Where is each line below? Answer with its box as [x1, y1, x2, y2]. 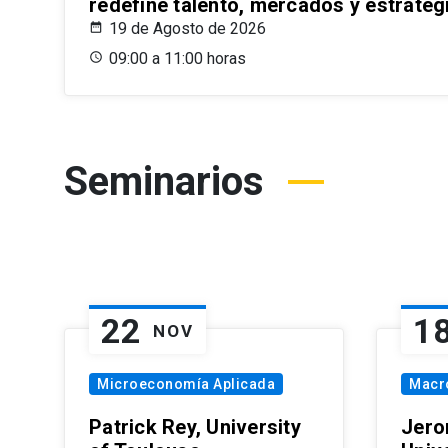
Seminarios [64, 158, 264, 206]
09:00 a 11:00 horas [109, 49, 246, 69]
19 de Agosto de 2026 [109, 19, 266, 39]
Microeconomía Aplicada [97, 376, 275, 393]
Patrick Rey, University [89, 415, 301, 440]
